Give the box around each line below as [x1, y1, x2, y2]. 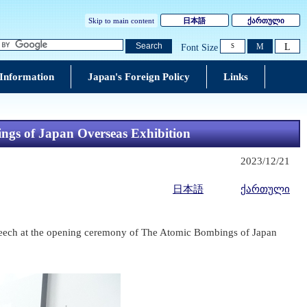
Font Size [180, 42, 218, 53]
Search [135, 41, 162, 51]
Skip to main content [88, 16, 154, 25]
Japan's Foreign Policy [87, 71, 190, 82]
